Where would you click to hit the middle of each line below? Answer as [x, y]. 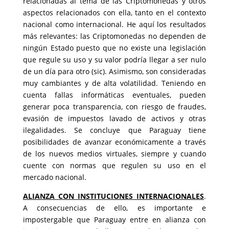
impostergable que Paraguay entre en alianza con [114, 220]
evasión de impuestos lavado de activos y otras [114, 118]
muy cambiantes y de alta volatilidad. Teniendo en [114, 83]
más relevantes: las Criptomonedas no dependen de [114, 36]
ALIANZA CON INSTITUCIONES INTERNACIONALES [113, 196]
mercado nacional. [54, 177]
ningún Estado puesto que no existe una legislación [114, 48]
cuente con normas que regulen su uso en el [114, 165]
